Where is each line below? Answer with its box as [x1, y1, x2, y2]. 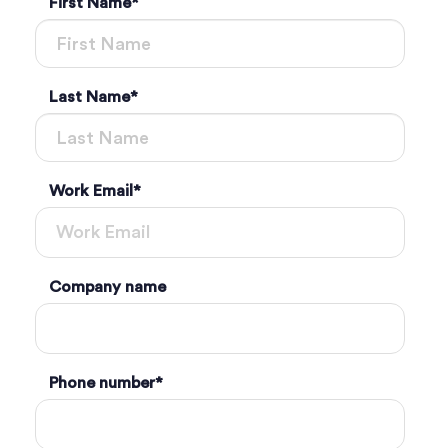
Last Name [49, 89, 130, 106]
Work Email [49, 183, 133, 200]
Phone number [49, 375, 155, 392]
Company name [49, 279, 166, 296]
